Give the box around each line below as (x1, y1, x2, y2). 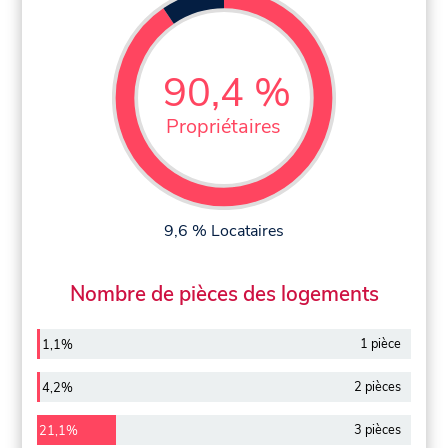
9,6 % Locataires (164, 219, 284, 242)
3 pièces (353, 420, 401, 439)
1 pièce (359, 335, 401, 354)
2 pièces (353, 377, 401, 396)
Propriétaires (166, 112, 282, 140)
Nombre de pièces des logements (69, 280, 379, 309)
